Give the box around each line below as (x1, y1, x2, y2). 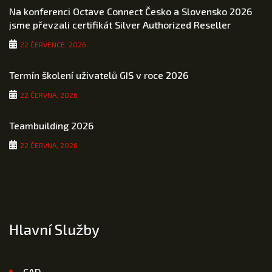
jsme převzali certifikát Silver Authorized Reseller (9, 18, 231, 30)
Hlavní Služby (9, 220, 100, 238)
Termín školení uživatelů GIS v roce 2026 (9, 69, 188, 81)
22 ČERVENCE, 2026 (20, 39, 86, 49)
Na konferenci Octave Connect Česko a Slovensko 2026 (9, 5, 252, 17)
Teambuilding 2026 (9, 119, 93, 131)
